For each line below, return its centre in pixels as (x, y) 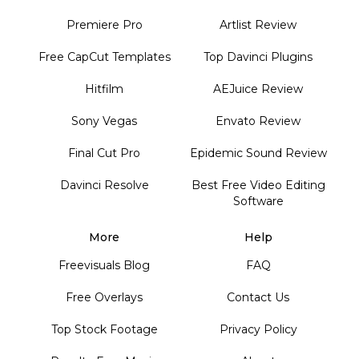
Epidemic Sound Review (258, 153)
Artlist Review (258, 24)
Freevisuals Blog (104, 265)
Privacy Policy (258, 329)
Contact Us (258, 297)
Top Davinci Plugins (258, 56)
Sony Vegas (104, 121)
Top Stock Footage (104, 329)
